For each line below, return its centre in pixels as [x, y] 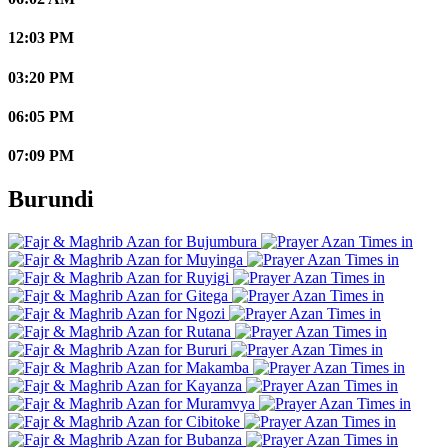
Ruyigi [207, 278]
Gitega [207, 296]
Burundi [51, 199]
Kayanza [214, 386]
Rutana [208, 332]
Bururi [206, 350]
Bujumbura [221, 242]
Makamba [217, 368]
